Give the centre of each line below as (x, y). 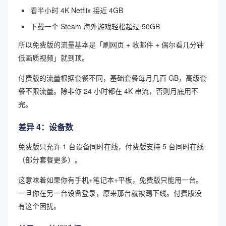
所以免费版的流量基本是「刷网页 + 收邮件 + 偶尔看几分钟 (111, 44)
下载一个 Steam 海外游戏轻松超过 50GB (95, 26)
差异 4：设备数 (46, 127)
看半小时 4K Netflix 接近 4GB (77, 10)
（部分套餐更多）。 (50, 159)
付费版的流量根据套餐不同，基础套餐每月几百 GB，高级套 (112, 77)
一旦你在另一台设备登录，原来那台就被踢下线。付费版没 (110, 192)
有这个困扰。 (39, 206)
